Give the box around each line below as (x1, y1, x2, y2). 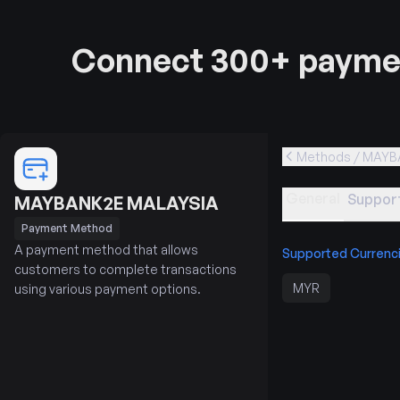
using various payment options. (14, 280, 201, 296)
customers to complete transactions (14, 261, 237, 277)
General (286, 188, 340, 207)
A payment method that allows (14, 241, 198, 257)
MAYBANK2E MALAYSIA (14, 191, 219, 214)
